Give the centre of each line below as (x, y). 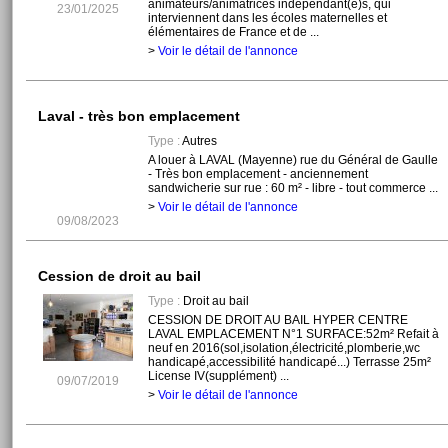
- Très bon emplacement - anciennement (257, 174)
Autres (198, 141)
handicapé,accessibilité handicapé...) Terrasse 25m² (289, 362)
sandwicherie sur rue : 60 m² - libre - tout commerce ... (292, 188)
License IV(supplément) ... (218, 376)
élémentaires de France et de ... (233, 32)
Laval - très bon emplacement (138, 116)
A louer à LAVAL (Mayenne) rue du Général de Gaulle (292, 160)
